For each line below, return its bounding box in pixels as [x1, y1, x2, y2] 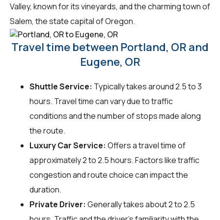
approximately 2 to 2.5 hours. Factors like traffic [29, 155, 199, 166]
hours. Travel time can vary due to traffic [29, 96, 173, 107]
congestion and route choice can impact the [29, 169, 188, 181]
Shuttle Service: [29, 81, 92, 92]
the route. [29, 125, 65, 137]
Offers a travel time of [106, 140, 186, 151]
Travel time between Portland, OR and [11, 40, 209, 55]
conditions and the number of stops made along [29, 110, 201, 122]
